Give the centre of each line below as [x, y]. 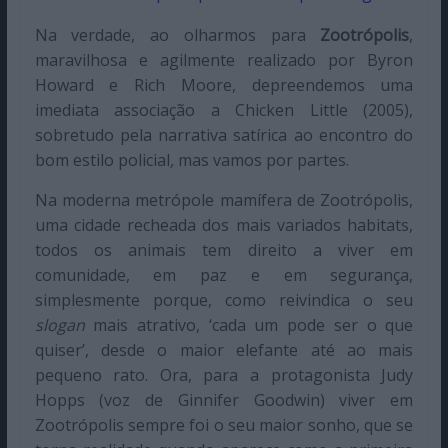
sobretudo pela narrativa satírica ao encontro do [224, 135]
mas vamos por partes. [261, 160]
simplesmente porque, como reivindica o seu [224, 300]
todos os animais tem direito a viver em [224, 250]
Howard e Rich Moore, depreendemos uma [224, 85]
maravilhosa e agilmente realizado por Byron [224, 60]
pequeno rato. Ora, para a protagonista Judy [224, 375]
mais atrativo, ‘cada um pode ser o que [249, 325]
